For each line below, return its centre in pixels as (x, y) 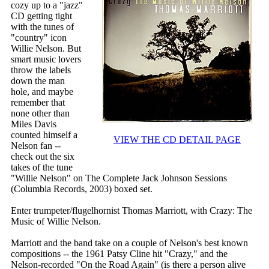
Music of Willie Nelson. (56, 222)
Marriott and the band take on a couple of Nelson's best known (129, 243)
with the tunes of (42, 27)
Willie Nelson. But (46, 49)
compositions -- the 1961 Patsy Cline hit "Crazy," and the (119, 254)
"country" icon (39, 38)
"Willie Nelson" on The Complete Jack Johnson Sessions (119, 178)
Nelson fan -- (36, 146)
